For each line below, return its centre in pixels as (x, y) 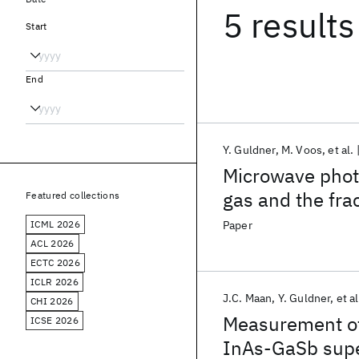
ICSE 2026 (54, 320)
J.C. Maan (248, 298)
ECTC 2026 (55, 262)
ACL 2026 (52, 243)
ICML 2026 (55, 224)
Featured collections (73, 195)
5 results (289, 25)
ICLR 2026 (54, 282)
